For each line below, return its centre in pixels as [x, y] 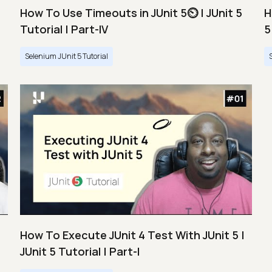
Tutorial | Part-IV [64, 29]
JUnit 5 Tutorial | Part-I [80, 251]
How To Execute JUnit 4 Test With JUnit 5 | [132, 235]
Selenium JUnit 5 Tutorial [66, 56]
